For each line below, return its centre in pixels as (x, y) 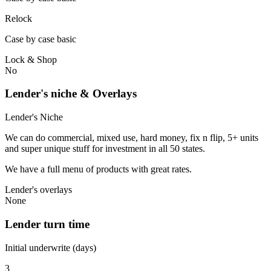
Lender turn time (47, 224)
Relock (18, 18)
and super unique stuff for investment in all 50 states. (105, 149)
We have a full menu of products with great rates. (98, 169)
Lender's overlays (38, 190)
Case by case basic (41, 39)
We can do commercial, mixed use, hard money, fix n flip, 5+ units (132, 138)
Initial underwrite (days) (51, 247)
